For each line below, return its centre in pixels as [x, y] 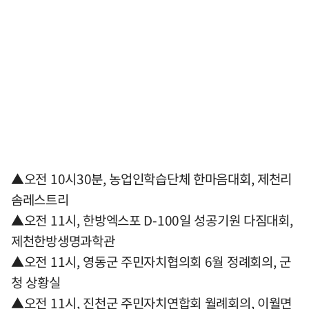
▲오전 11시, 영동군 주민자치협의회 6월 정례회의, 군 [151, 261]
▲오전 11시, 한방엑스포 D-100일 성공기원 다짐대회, [152, 220]
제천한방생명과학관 [63, 241]
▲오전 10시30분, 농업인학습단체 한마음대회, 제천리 [152, 179]
